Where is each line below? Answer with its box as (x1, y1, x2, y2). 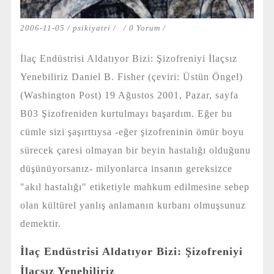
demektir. (20, 218, 61, 229)
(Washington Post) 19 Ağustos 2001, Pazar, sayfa (20, 89, 239, 100)
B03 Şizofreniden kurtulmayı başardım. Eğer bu (20, 108, 232, 119)
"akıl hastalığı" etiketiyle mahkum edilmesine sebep (20, 181, 250, 192)
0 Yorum (128, 23, 163, 32)
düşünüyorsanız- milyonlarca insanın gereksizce (20, 163, 232, 174)
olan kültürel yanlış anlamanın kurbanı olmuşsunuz (20, 199, 246, 210)
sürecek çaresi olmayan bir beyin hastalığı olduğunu (20, 144, 251, 155)
